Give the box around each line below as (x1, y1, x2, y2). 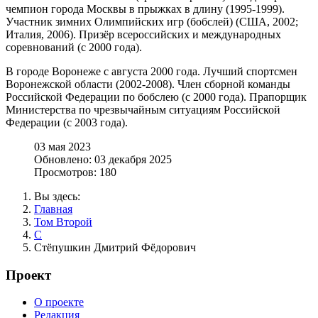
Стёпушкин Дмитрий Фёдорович (34, 241, 196, 253)
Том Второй (34, 215, 92, 228)
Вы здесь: (34, 190, 86, 202)
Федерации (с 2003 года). (6, 116, 128, 128)
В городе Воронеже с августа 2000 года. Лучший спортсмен (6, 65, 297, 77)
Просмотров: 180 (34, 165, 116, 178)
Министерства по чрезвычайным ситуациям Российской (6, 103, 280, 116)
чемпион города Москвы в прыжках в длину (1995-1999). (6, 2, 285, 15)
